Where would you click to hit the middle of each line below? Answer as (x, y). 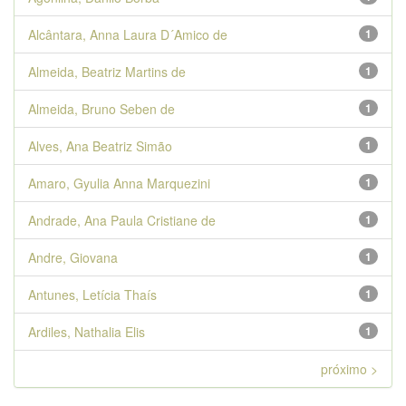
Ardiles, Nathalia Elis (87, 332)
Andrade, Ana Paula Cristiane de (122, 220)
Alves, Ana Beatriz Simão (100, 146)
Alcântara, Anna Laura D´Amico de (128, 34)
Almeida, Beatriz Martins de (107, 72)
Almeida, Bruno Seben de (101, 109)
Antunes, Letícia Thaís (92, 295)
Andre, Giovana (73, 257)
